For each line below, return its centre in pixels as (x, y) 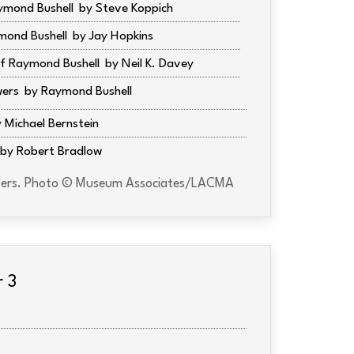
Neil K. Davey (158, 64)
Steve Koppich (134, 9)
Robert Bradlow (59, 152)
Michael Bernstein (52, 124)
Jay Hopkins (121, 36)
